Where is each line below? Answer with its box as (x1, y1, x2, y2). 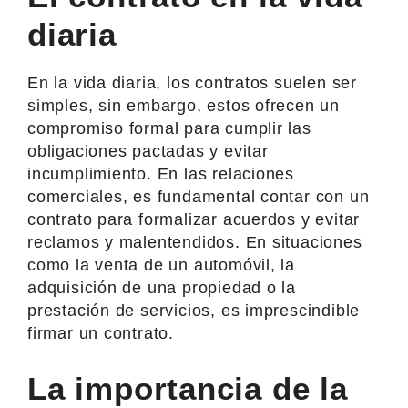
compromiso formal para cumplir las (27, 118, 311, 138)
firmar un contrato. (27, 323, 175, 342)
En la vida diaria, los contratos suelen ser (27, 73, 357, 92)
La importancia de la (27, 370, 348, 406)
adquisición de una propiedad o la (27, 278, 297, 297)
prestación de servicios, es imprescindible (27, 301, 361, 320)
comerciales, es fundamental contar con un (27, 187, 370, 206)
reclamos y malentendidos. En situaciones (27, 232, 362, 251)
